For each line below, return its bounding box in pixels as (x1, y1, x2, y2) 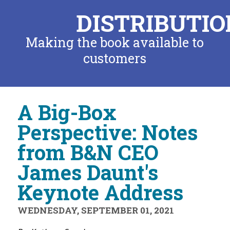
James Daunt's (17, 159, 158, 186)
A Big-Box (17, 99, 117, 126)
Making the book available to (26, 34, 204, 51)
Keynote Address (17, 179, 183, 206)
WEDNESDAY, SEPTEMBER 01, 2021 (17, 204, 174, 216)
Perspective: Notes (17, 119, 198, 146)
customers (83, 50, 147, 67)
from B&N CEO (17, 139, 159, 166)
